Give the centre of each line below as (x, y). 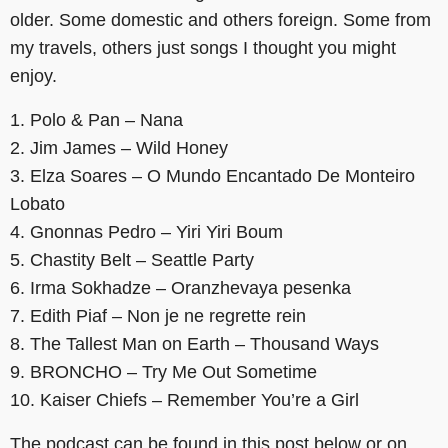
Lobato (37, 203)
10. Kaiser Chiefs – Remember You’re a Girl (184, 399)
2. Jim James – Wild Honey (119, 147)
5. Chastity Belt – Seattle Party (132, 259)
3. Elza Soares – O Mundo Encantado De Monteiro (212, 175)
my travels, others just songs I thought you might (203, 47)
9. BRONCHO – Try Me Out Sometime (163, 371)
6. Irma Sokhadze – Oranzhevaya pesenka (180, 287)
